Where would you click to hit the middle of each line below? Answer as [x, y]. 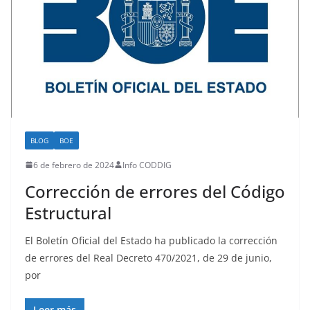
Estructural [68, 212]
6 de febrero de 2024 [74, 165]
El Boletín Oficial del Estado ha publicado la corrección [151, 240]
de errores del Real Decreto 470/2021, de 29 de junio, [148, 257]
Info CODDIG [147, 165]
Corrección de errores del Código [155, 191]
